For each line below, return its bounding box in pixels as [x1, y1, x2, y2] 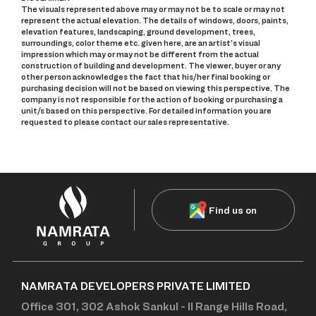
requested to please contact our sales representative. [21, 117, 229, 128]
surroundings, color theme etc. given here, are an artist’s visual [21, 38, 260, 49]
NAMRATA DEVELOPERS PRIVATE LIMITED [21, 279, 250, 293]
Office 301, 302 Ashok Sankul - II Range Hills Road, [21, 299, 287, 313]
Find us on [209, 204, 257, 217]
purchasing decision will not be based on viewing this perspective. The [21, 83, 290, 94]
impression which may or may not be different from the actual [21, 49, 259, 60]
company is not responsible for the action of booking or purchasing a [21, 95, 283, 105]
